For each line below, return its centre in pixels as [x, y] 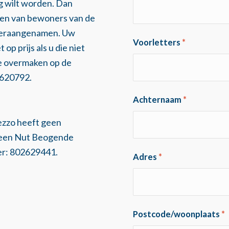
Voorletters [158, 43]
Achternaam [158, 100]
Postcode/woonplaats [177, 214]
